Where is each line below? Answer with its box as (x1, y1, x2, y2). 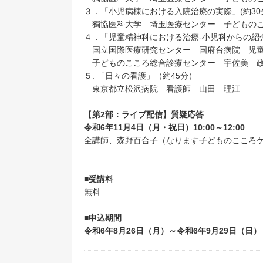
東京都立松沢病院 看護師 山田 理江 (84, 83, 240, 93)
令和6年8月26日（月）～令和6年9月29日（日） (84, 225, 261, 235)
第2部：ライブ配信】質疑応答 (92, 109, 204, 119)
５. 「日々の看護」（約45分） (84, 70, 197, 80)
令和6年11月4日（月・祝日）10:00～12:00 (84, 122, 245, 132)
